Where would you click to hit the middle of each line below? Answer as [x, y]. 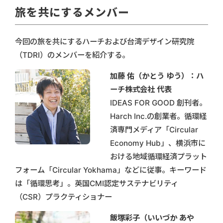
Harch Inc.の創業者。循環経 [158, 116]
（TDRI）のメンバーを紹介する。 [72, 55]
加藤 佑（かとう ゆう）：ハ [157, 76]
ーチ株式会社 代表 [141, 89]
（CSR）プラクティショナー [63, 197]
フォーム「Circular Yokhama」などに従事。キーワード [111, 170]
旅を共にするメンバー [72, 12]
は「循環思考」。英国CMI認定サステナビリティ [97, 183]
